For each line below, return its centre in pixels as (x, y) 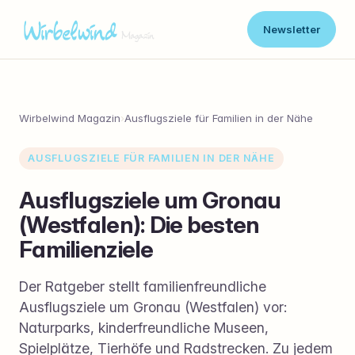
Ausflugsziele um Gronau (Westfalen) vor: (153, 307)
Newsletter (291, 29)
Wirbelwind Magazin (70, 118)
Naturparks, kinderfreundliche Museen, (144, 327)
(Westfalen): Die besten (139, 224)
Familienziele (86, 249)
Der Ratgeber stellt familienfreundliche (143, 286)
